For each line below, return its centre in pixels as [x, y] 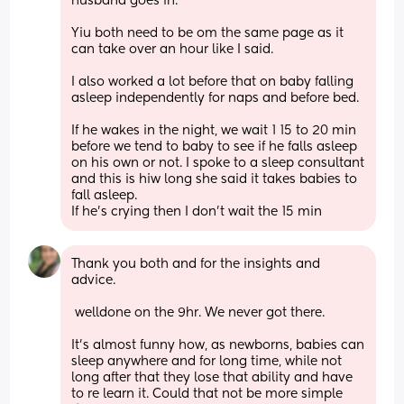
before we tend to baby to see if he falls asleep [215, 147]
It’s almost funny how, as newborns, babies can [218, 345]
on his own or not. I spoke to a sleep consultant [218, 163]
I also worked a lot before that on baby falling [213, 82]
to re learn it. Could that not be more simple [207, 394]
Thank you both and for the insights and [196, 264]
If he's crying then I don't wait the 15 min [197, 211]
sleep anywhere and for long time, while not [207, 361]
